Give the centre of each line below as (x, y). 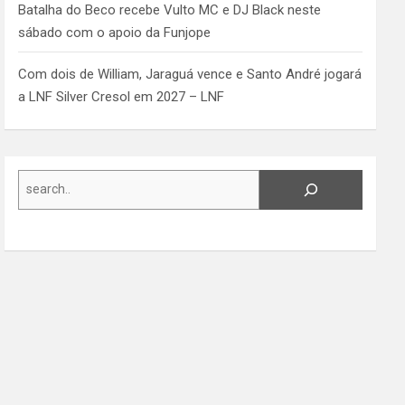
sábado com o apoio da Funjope (115, 32)
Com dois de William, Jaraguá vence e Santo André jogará (190, 74)
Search (38, 179)
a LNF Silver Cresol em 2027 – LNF (122, 96)
